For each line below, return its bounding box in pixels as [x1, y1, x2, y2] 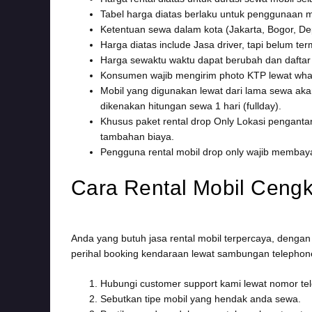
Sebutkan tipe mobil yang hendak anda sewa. [100, 292, 301, 304]
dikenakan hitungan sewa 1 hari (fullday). [100, 100, 281, 111]
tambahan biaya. [100, 130, 174, 142]
